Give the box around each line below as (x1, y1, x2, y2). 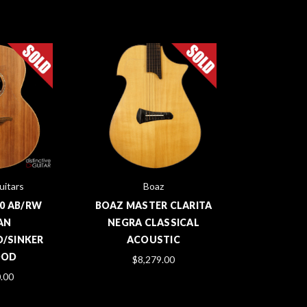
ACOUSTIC (126, 233, 180, 245)
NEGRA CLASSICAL (108, 216, 199, 228)
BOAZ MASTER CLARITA (95, 199, 212, 211)
